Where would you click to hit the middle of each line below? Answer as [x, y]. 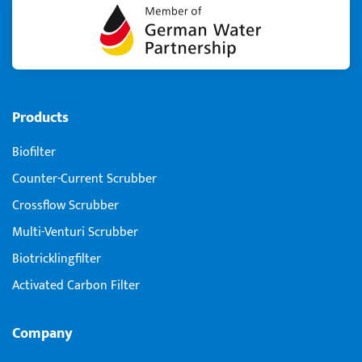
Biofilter [34, 152]
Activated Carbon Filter [76, 285]
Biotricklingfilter [57, 259]
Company [42, 333]
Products [40, 117]
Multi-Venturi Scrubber [75, 232]
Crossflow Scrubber [65, 205]
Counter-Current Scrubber [84, 179]
